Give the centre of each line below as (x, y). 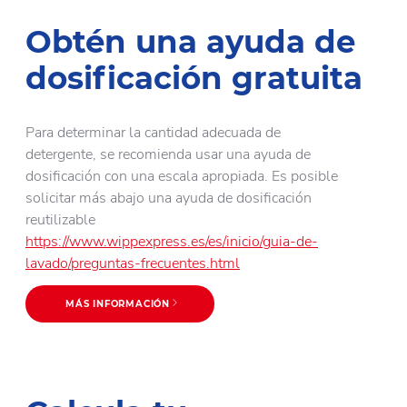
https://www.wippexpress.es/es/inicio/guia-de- (172, 242)
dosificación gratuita (194, 78)
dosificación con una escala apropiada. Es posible (182, 177)
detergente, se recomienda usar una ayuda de (168, 155)
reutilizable (60, 220)
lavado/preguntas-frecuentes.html (133, 264)
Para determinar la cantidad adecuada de (153, 133)
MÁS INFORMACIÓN (118, 304)
